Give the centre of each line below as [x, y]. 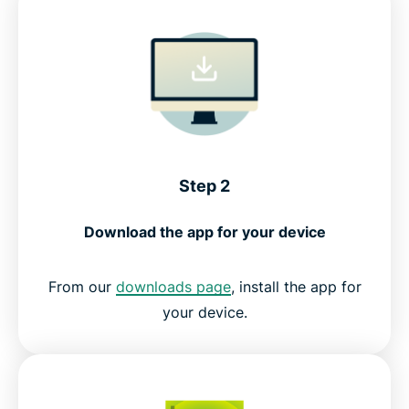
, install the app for [296, 287]
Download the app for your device [204, 232]
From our [82, 287]
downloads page [173, 287]
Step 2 [204, 186]
